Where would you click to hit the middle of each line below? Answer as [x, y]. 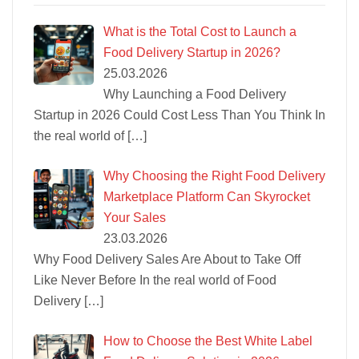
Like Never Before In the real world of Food [155, 280]
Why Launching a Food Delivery [195, 94]
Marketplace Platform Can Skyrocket [207, 196]
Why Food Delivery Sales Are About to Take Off [167, 259]
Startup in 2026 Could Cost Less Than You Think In [179, 115]
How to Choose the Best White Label [208, 341]
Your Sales [135, 217]
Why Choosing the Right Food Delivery [214, 175]
